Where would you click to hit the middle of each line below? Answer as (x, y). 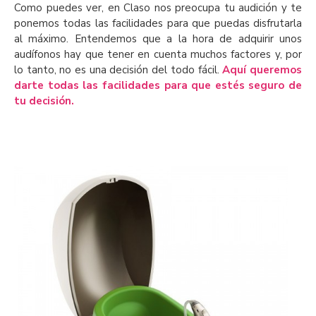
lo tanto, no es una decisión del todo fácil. (119, 70)
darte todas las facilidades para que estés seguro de (158, 86)
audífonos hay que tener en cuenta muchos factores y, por (158, 55)
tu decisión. (44, 101)
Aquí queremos (262, 70)
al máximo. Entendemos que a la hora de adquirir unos (158, 39)
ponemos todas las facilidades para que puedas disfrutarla (158, 24)
